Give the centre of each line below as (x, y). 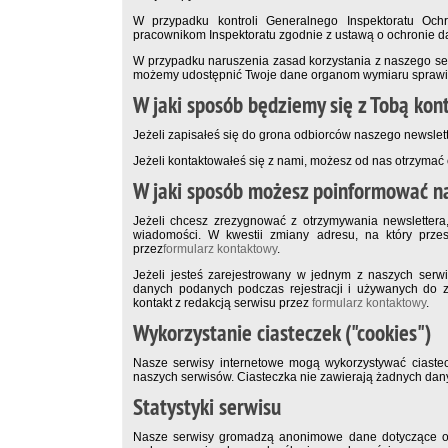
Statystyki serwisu (207, 407)
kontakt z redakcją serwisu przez (222, 303)
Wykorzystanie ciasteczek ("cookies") (282, 333)
